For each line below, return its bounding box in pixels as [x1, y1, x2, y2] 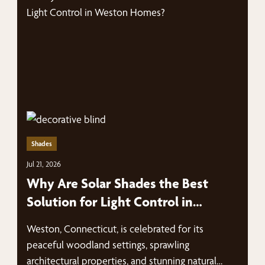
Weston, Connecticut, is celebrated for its [27, 222, 204, 235]
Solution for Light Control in [27, 193, 193, 210]
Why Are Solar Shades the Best [27, 175, 209, 192]
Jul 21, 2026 [27, 159, 62, 169]
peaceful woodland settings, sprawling [27, 238, 190, 251]
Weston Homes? [27, 212, 124, 228]
